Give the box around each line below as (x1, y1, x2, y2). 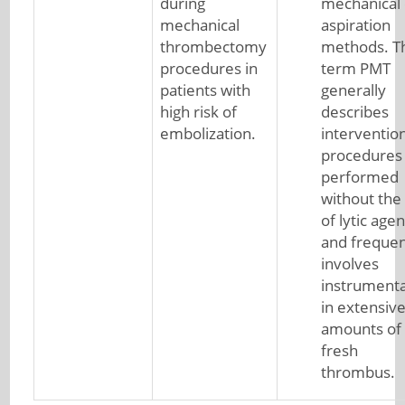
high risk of (159, 101, 237, 122)
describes (320, 101, 389, 122)
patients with (159, 80, 250, 100)
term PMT (320, 58, 391, 79)
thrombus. (320, 362, 395, 382)
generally (320, 80, 386, 100)
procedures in (159, 58, 258, 79)
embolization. (159, 123, 256, 144)
